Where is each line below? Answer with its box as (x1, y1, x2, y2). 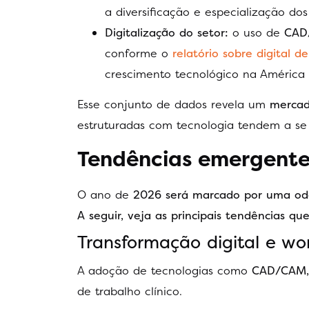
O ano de (77, 186, 133, 202)
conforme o (105, 45, 168, 61)
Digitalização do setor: (105, 24, 228, 40)
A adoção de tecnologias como (77, 263, 252, 279)
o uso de (228, 24, 284, 40)
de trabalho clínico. (77, 283, 182, 299)
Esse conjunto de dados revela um (77, 97, 266, 112)
